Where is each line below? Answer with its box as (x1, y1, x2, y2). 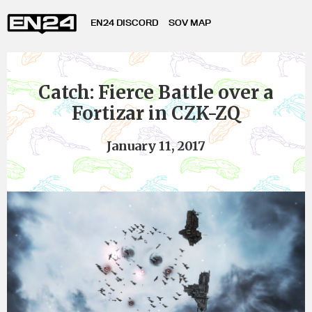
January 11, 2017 (107, 138, 205, 154)
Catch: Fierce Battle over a (38, 81, 274, 104)
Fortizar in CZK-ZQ (72, 102, 240, 125)
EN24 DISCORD (91, 17, 158, 28)
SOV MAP (169, 17, 211, 28)
